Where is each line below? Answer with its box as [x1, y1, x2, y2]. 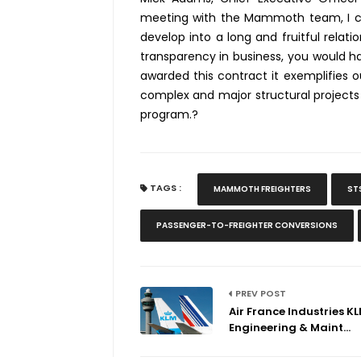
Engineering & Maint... [228, 320, 351, 336]
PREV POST [233, 287, 287, 301]
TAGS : [147, 181, 182, 195]
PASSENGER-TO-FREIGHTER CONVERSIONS [156, 219, 338, 232]
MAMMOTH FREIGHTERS [214, 183, 312, 196]
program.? [139, 106, 198, 123]
